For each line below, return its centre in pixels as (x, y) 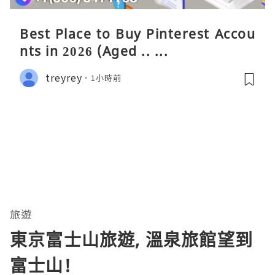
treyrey (64, 78)
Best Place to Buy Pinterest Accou (137, 33)
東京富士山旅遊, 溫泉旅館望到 (131, 239)
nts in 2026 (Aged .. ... (94, 51)
